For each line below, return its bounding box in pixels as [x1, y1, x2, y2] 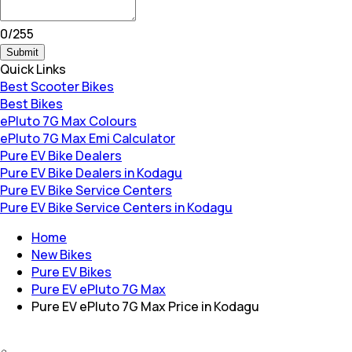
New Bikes [31, 246, 92, 264]
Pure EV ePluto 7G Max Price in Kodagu [31, 298, 259, 316]
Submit [6, 46, 38, 59]
